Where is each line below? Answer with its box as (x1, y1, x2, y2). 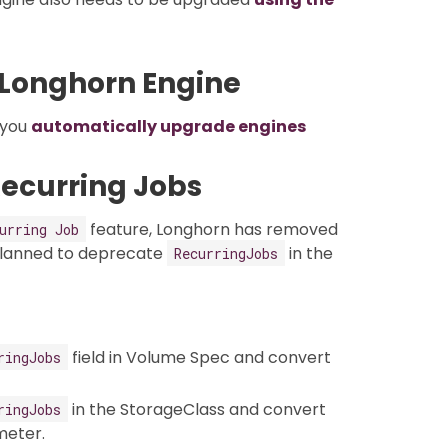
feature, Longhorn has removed (86, 217, 338, 241)
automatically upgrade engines (31, 114, 306, 138)
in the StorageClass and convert (68, 397, 326, 421)
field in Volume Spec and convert (68, 345, 331, 369)
